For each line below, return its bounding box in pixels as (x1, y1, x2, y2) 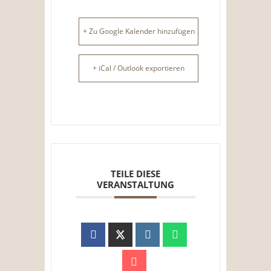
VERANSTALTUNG (97, 178, 174, 191)
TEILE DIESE (111, 168, 160, 180)
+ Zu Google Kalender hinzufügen (82, 26, 195, 37)
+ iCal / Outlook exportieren (93, 63, 184, 74)
